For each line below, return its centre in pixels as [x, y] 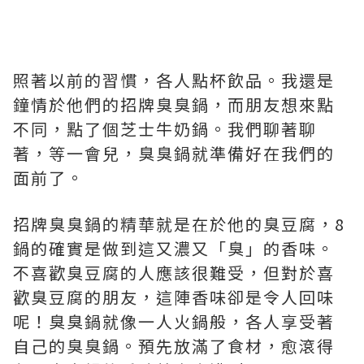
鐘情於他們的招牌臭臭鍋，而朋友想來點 [174, 104]
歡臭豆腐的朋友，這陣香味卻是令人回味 [174, 297]
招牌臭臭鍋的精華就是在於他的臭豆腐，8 [179, 224]
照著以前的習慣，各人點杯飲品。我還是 [174, 80]
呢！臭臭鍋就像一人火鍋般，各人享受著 [174, 321]
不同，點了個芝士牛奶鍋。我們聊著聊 [165, 129]
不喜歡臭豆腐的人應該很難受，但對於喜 [174, 273]
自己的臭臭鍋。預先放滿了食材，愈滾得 [174, 346]
